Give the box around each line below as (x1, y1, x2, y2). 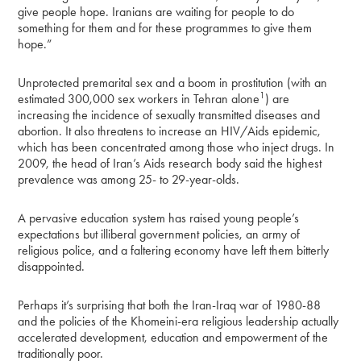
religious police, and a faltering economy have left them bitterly (18, 242, 330, 258)
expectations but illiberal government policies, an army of (18, 226, 301, 242)
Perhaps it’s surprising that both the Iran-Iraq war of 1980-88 (18, 297, 322, 313)
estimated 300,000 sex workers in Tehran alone (18, 90, 260, 106)
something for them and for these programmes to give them (18, 19, 313, 35)
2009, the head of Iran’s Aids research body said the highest (18, 155, 322, 171)
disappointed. (18, 258, 85, 274)
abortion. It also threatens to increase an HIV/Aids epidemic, (18, 122, 322, 139)
